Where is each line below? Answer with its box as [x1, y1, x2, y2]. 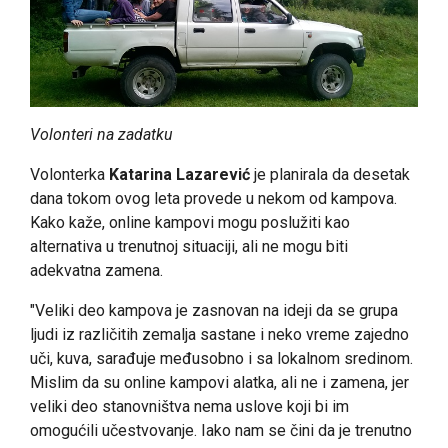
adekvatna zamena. [30, 261, 163, 281]
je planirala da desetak [250, 165, 410, 185]
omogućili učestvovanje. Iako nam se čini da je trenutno [30, 421, 412, 441]
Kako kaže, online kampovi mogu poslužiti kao [30, 213, 350, 233]
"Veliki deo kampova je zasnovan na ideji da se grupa [30, 301, 398, 321]
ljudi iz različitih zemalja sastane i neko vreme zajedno [30, 325, 409, 345]
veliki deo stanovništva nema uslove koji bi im [30, 397, 349, 417]
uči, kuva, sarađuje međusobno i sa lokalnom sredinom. [30, 349, 413, 369]
